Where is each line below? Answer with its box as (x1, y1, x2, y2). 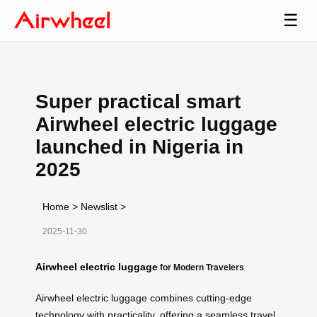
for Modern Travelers (158, 262, 244, 272)
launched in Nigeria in (35, 135, 243, 158)
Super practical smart (35, 90, 241, 113)
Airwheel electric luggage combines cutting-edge (35, 292, 252, 304)
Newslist (81, 200, 117, 212)
